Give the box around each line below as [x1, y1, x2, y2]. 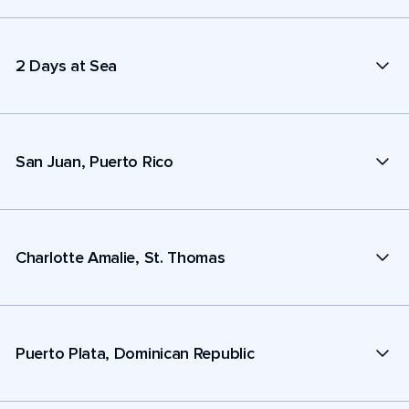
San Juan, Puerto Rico [16, 151, 173, 172]
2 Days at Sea [16, 55, 118, 76]
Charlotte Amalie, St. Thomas [16, 246, 225, 267]
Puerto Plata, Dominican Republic [16, 342, 255, 363]
